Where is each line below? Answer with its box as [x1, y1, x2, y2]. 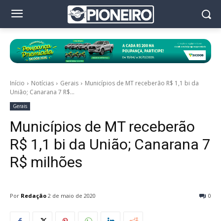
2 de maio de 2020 [48, 192, 96, 200]
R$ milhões [10, 153, 82, 171]
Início [10, 79, 25, 88]
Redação [21, 192, 46, 199]
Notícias [31, 79, 54, 88]
